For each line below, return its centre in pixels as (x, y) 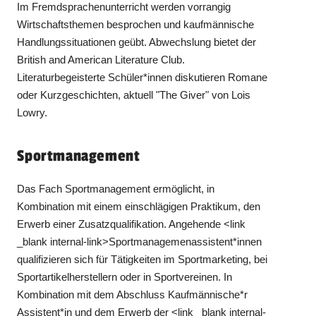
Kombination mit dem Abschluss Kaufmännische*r (133, 294)
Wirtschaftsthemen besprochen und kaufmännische (136, 24)
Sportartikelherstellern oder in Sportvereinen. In (125, 276)
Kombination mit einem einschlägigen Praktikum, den (139, 206)
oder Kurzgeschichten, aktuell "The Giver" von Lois (134, 95)
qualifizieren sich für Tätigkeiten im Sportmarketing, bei (142, 259)
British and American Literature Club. (101, 59)
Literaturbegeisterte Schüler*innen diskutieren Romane (142, 77)
